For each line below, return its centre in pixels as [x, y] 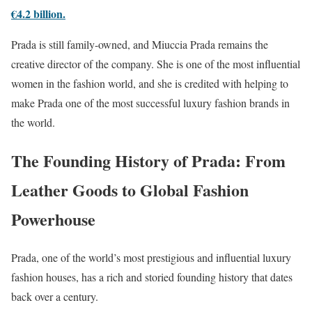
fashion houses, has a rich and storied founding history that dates [152, 276]
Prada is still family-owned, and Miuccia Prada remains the [140, 44]
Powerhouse [53, 219]
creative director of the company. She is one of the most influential [156, 64]
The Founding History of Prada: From [148, 160]
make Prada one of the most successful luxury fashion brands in [150, 103]
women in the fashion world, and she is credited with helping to [150, 83]
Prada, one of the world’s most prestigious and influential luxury [151, 257]
